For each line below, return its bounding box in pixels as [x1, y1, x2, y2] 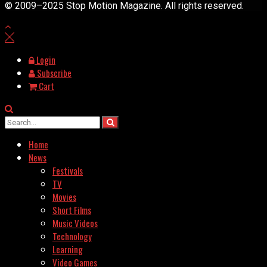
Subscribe [35, 66, 72, 79]
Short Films [52, 203, 91, 216]
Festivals [52, 163, 83, 177]
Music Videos [52, 216, 98, 229]
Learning [52, 242, 83, 256]
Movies [52, 190, 76, 203]
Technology [52, 229, 92, 243]
